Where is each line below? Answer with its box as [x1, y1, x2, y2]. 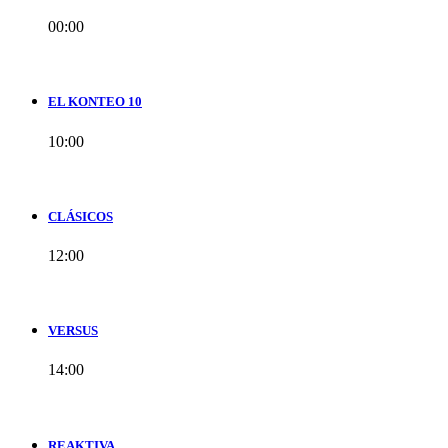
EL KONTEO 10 [48, 94, 142, 110]
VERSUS [48, 323, 98, 339]
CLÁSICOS [48, 208, 113, 224]
